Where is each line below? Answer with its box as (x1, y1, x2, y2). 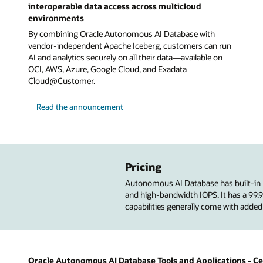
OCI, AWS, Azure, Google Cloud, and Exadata (28, 63, 187, 75)
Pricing (125, 159, 162, 174)
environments (28, 12, 84, 23)
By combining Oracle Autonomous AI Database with (28, 28, 215, 39)
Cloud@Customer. (28, 75, 95, 86)
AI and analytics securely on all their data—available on (28, 51, 222, 63)
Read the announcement (36, 102, 124, 112)
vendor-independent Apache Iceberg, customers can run (28, 39, 231, 51)
